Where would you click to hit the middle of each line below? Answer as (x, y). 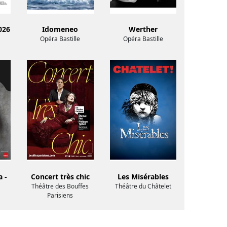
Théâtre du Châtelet (143, 186)
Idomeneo (60, 29)
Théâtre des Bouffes (60, 186)
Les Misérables (143, 177)
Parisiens (60, 196)
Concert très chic (60, 177)
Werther (143, 29)
